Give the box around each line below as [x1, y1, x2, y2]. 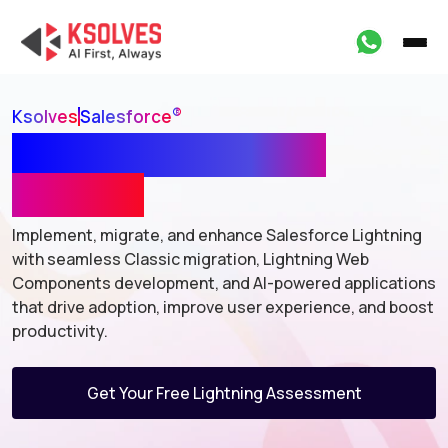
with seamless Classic [12, 248, 183, 270]
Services [12, 173, 144, 217]
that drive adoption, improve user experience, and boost [12, 296, 434, 318]
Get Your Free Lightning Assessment [86, 382, 362, 404]
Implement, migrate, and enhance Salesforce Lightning [12, 224, 422, 246]
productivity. [12, 320, 108, 342]
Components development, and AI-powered [12, 272, 344, 294]
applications [344, 272, 436, 294]
